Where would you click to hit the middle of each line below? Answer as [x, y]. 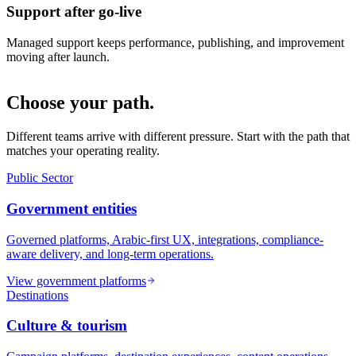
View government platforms [76, 281]
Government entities [72, 209]
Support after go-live [74, 11]
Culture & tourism [67, 326]
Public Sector [40, 178]
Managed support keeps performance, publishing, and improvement [175, 42]
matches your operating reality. [83, 151]
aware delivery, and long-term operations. [110, 253]
